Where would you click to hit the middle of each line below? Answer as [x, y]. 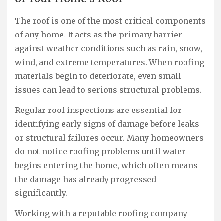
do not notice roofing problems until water [100, 151]
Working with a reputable [67, 213]
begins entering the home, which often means [106, 165]
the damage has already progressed [86, 179]
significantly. [41, 193]
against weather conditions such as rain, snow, [109, 48]
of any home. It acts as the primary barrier [98, 34]
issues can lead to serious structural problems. [108, 90]
